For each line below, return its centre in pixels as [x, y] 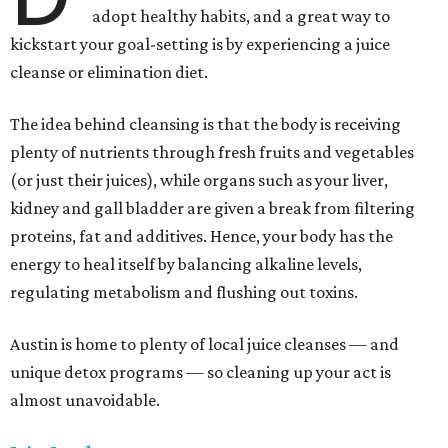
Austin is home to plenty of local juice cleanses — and [204, 344]
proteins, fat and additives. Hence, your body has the [201, 236]
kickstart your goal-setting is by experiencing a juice [200, 44]
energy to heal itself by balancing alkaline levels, [186, 264]
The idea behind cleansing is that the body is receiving [205, 124]
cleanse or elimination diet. [109, 72]
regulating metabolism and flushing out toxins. [184, 292]
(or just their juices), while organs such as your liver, [199, 180]
